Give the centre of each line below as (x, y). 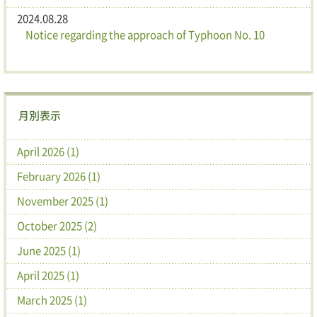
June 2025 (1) (49, 250)
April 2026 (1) (48, 151)
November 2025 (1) (63, 201)
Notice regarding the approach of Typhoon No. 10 (145, 34)
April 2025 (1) (48, 275)
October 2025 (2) (57, 225)
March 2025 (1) (52, 300)
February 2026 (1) (59, 176)
